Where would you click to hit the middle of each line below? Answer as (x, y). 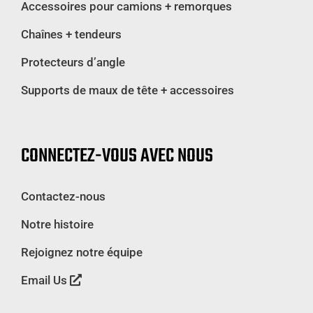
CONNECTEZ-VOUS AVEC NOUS (117, 156)
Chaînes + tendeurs (71, 35)
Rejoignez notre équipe (82, 253)
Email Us (45, 281)
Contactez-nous (63, 197)
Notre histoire (57, 225)
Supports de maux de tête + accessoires (128, 90)
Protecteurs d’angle (73, 63)
